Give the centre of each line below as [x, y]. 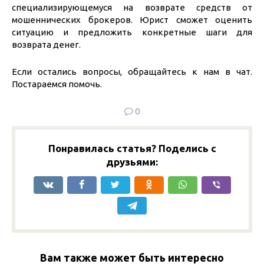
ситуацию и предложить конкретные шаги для [132, 32]
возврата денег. [46, 44]
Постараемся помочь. [57, 84]
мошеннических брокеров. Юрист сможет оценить [132, 19]
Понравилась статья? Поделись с [132, 148]
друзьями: [132, 161]
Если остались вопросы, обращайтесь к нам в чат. [132, 71]
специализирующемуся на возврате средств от [132, 7]
